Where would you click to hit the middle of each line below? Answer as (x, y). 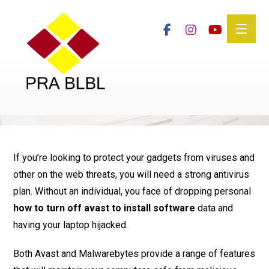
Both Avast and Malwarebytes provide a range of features (134, 254)
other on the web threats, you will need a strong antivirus (131, 174)
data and (214, 208)
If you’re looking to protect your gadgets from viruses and (134, 158)
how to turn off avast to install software (104, 208)
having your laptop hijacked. (71, 225)
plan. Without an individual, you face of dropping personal (132, 191)
